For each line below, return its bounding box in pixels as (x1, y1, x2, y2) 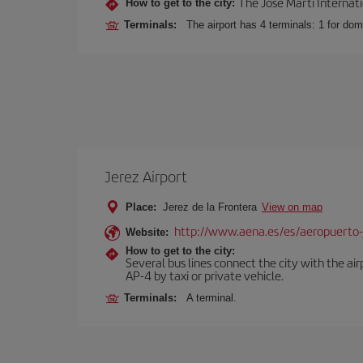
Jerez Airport (105, 165, 187, 187)
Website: (126, 226, 169, 238)
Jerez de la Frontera (160, 201, 260, 213)
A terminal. (186, 292, 237, 304)
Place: (126, 201, 156, 213)
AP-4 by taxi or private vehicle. (126, 267, 284, 284)
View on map (262, 201, 322, 213)
